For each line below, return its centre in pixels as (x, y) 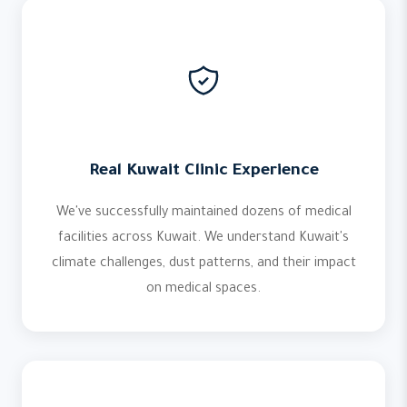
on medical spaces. (203, 290)
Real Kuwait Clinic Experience (203, 172)
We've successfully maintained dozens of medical (203, 213)
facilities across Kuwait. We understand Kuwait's (203, 239)
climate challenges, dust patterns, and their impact (203, 264)
